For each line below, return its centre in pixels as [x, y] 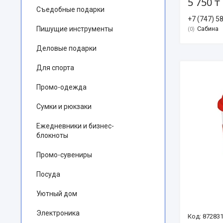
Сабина [208, 29]
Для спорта [55, 68]
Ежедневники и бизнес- [75, 126]
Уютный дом [57, 194]
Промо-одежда [61, 87]
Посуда [48, 174]
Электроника [58, 213]
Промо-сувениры [64, 155]
